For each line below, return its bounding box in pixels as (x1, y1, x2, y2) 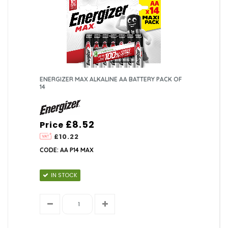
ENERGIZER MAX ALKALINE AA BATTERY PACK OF (40, 75, 182, 83)
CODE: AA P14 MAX (40, 146, 94, 154)
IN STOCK (51, 171, 78, 180)
